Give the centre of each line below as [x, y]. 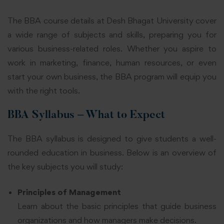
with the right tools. [44, 90]
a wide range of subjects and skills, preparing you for [112, 34]
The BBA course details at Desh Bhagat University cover [112, 20]
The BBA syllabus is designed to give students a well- [112, 139]
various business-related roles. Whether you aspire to [112, 48]
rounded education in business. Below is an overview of [112, 153]
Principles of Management [69, 192]
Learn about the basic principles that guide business [117, 206]
